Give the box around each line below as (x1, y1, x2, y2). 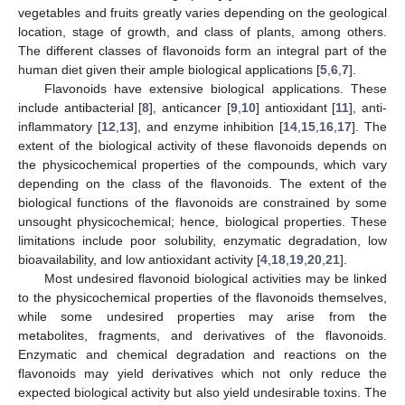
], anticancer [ (149, 99, 231, 115)
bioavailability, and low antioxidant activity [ (18, 251, 260, 267)
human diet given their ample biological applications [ (18, 61, 320, 77)
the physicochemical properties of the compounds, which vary (18, 156, 387, 172)
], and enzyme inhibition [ (133, 118, 284, 134)
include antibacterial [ (18, 99, 143, 115)
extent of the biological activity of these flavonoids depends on (18, 137, 387, 153)
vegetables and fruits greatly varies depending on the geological (18, 5, 387, 20)
